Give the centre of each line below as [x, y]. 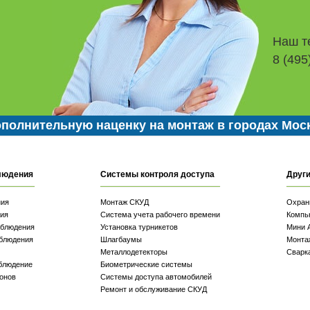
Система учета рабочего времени [161, 215]
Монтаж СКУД [125, 202]
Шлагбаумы [121, 239]
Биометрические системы [147, 264]
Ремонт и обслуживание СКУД [154, 289]
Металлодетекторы [134, 252]
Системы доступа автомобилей [156, 277]
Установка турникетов [139, 227]
